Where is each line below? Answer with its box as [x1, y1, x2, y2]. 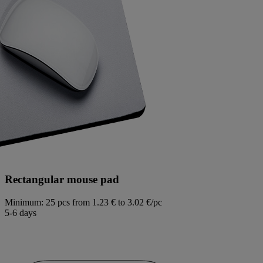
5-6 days [5, 207, 36, 218]
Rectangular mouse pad [5, 173, 119, 186]
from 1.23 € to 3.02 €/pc [72, 197, 162, 207]
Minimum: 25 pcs [5, 197, 70, 207]
